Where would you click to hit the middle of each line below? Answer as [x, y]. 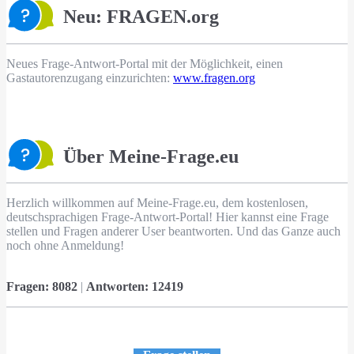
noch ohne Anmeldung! [65, 246]
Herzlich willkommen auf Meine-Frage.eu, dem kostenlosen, [157, 203]
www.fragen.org [214, 77]
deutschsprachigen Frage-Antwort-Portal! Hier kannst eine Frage [168, 217]
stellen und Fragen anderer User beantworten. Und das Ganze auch [173, 232]
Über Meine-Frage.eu [151, 156]
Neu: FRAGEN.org [141, 16]
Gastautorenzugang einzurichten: [90, 77]
